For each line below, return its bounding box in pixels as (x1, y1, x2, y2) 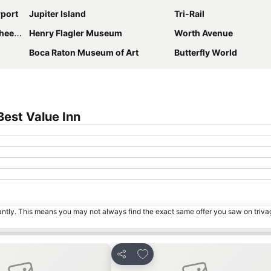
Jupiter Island (29, 8, 86, 19)
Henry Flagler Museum (29, 28, 122, 38)
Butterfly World (174, 47, 237, 57)
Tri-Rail (174, 8, 204, 19)
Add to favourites (136, 246, 217, 258)
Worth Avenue (174, 28, 233, 38)
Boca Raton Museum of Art (29, 47, 139, 57)
